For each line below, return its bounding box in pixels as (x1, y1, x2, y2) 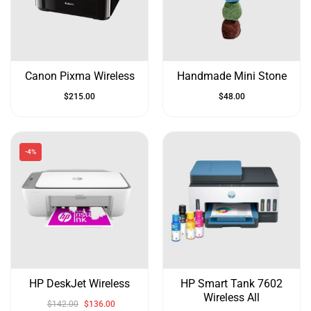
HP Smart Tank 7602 (180, 276, 283, 290)
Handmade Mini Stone (176, 69, 287, 83)
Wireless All (203, 290, 260, 304)
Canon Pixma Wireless (24, 69, 135, 83)
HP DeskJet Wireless (29, 276, 130, 290)
